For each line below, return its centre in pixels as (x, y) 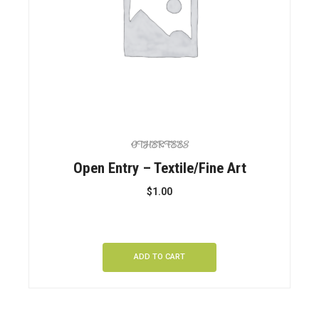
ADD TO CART (159, 257)
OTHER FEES (159, 145)
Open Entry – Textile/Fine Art (159, 168)
